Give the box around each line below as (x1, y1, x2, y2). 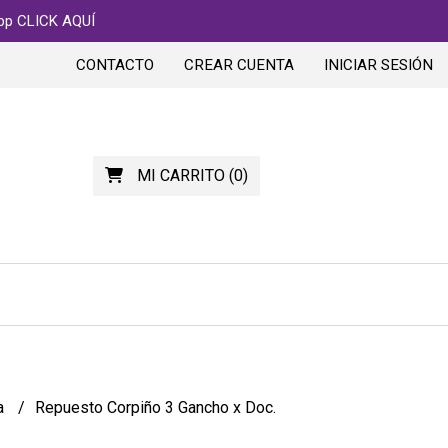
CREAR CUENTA (184, 56, 294, 74)
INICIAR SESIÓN (324, 56, 433, 74)
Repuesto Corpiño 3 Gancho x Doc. (34, 398, 276, 417)
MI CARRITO (136, 165, 225, 185)
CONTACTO (76, 56, 154, 74)
